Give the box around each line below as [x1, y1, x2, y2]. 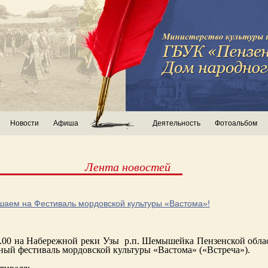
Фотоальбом [215, 119, 257, 127]
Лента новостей [84, 159, 170, 174]
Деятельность [153, 119, 200, 127]
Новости [10, 119, 39, 127]
